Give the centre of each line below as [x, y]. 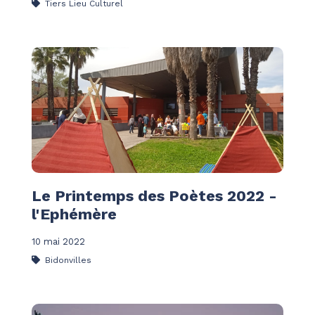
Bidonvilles [67, 261]
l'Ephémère [74, 214]
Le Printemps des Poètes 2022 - [154, 196]
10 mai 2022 [58, 242]
